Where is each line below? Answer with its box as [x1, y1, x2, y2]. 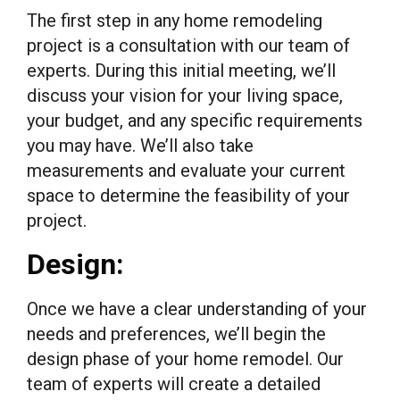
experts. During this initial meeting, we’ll [27, 59, 336, 81]
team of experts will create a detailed [27, 372, 321, 395]
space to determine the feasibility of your [27, 184, 350, 206]
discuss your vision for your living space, [27, 84, 343, 106]
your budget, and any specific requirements [27, 109, 362, 131]
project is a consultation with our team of [27, 34, 350, 56]
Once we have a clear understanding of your [27, 297, 367, 320]
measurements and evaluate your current [27, 159, 346, 181]
